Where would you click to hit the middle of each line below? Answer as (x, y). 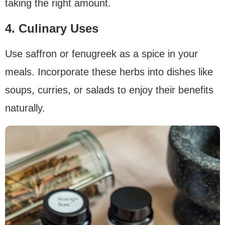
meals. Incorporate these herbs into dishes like (109, 72)
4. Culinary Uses (52, 28)
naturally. (25, 108)
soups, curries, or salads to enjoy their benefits (109, 90)
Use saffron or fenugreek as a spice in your (101, 53)
